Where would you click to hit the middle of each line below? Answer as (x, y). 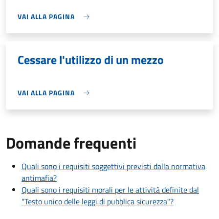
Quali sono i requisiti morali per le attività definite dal (110, 190)
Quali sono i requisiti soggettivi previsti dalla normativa (113, 166)
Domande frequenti (71, 143)
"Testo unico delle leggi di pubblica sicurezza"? (98, 202)
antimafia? (39, 178)
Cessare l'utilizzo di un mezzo (91, 60)
